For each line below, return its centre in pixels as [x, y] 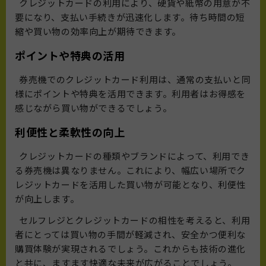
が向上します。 [47, 199]
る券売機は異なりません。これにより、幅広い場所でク [131, 170]
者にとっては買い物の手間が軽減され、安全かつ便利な [131, 235]
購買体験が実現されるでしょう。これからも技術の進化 [131, 249]
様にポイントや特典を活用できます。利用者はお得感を [131, 94]
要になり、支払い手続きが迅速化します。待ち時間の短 [130, 17]
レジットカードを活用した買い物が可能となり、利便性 [131, 185]
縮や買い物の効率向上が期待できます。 [98, 31]
